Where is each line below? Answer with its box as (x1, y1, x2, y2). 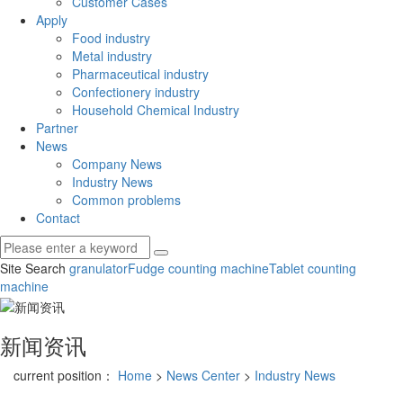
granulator (69, 259, 128, 278)
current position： (13, 365, 118, 384)
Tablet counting (269, 259, 356, 278)
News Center (166, 365, 240, 384)
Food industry (72, 29, 150, 48)
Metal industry (72, 47, 152, 66)
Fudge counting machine (128, 259, 269, 278)
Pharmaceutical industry (72, 65, 209, 84)
